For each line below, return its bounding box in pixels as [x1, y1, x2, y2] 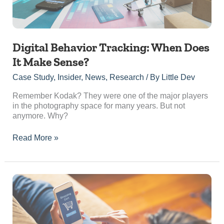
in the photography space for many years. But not [12, 101, 185, 110]
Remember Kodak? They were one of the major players [12, 91, 208, 100]
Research [109, 73, 144, 82]
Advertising [11, 184, 52, 193]
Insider [57, 73, 81, 82]
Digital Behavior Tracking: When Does [12, 40, 209, 54]
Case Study [12, 73, 53, 82]
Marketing [11, 214, 47, 223]
